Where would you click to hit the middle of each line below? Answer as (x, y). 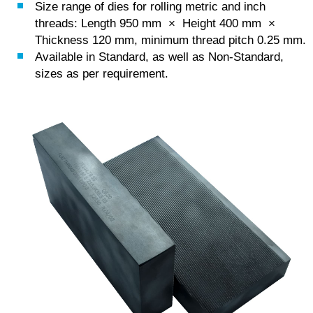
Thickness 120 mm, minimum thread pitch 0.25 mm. (170, 40)
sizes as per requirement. (102, 73)
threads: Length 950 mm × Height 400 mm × (157, 23)
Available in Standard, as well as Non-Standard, (159, 57)
